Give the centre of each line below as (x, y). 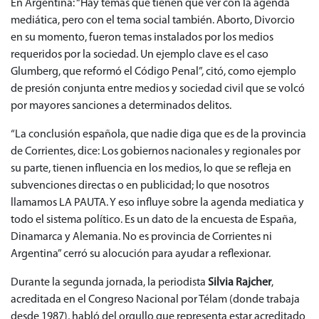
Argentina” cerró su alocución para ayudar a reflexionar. (141, 255)
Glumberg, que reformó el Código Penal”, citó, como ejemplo (153, 72)
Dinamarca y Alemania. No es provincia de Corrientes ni (141, 237)
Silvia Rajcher (240, 283)
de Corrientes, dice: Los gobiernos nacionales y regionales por (156, 152)
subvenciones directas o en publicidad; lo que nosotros (140, 186)
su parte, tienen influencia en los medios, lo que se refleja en (151, 169)
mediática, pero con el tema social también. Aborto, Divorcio (153, 21)
